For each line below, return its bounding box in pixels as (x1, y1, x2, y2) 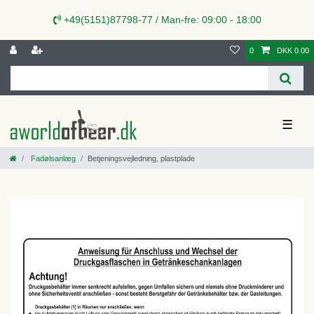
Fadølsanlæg (29, 153, 76, 163)
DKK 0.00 (277, 46, 309, 55)
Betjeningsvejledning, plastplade (88, 153, 195, 163)
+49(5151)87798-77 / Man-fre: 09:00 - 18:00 (60, 14, 261, 26)
